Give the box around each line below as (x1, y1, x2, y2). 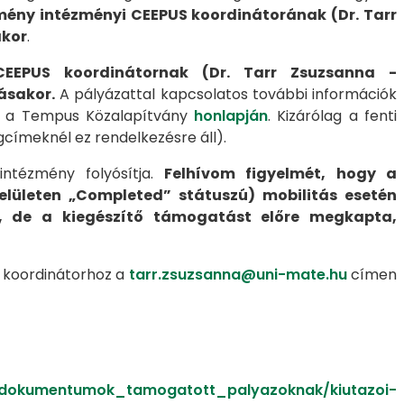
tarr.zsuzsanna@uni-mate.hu (128, 264, 347, 285)
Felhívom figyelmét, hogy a (164, 163, 397, 184)
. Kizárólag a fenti (268, 106, 397, 126)
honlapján (194, 106, 269, 126)
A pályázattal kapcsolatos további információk (54, 84, 397, 105)
